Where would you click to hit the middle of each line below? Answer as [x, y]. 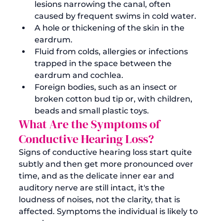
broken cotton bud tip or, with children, [114, 99]
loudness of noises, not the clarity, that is [100, 199]
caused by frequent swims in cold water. [116, 16]
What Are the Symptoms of [91, 124]
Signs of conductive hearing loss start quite [106, 152]
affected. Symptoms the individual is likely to [109, 211]
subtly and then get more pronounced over [107, 164]
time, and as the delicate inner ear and [97, 176]
